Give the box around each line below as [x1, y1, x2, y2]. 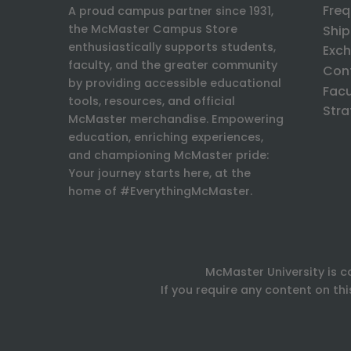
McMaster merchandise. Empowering [68, 111, 284, 128]
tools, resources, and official [68, 93, 235, 110]
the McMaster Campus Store [68, 21, 237, 38]
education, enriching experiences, [68, 129, 263, 146]
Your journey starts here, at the [68, 165, 251, 182]
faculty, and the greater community [68, 57, 277, 74]
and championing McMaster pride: [68, 147, 269, 164]
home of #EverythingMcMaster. [68, 183, 252, 200]
